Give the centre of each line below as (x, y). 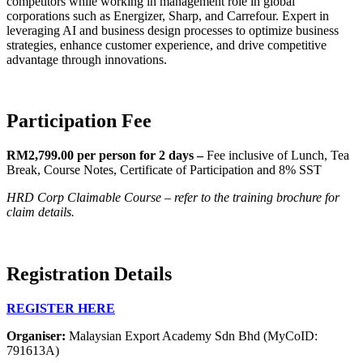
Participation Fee (79, 121)
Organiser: (36, 336)
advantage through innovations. (87, 59)
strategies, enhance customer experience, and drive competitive (167, 45)
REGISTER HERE (61, 309)
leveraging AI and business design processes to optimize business (173, 30)
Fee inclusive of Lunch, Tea (278, 156)
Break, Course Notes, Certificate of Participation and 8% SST (164, 170)
